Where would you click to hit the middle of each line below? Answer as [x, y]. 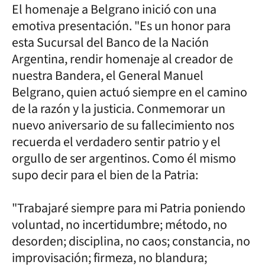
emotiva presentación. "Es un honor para [121, 26]
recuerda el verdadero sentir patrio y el [116, 142]
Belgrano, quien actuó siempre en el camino [130, 92]
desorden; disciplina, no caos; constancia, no [131, 241]
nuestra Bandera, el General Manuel [108, 75]
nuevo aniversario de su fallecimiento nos [123, 125]
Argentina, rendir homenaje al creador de [122, 59]
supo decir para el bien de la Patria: [105, 175]
